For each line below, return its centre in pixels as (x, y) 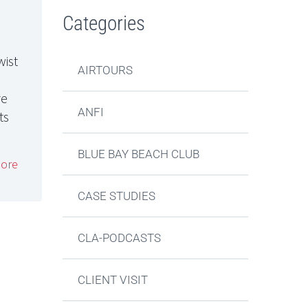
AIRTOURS (106, 70)
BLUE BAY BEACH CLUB (139, 154)
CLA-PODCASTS (120, 238)
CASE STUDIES (117, 196)
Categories (104, 23)
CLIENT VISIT (113, 280)
